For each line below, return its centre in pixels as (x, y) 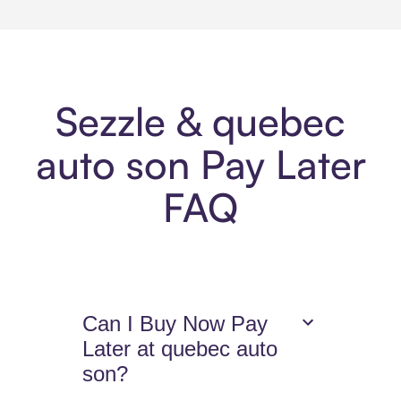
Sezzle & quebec (200, 122)
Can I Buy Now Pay (175, 324)
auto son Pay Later (200, 165)
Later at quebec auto (180, 349)
